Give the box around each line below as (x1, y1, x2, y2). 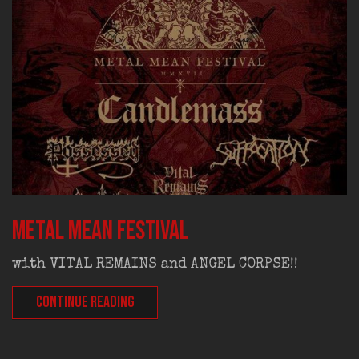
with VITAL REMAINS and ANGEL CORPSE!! (12, 257, 306, 272)
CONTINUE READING (35, 293, 135, 313)
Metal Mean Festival (12, 215, 188, 247)
